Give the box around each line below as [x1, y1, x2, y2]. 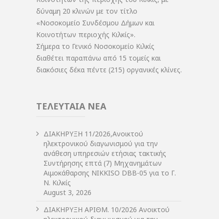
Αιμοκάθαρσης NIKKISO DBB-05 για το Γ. [44, 168, 176, 177]
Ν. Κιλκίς [44, 177, 71, 187]
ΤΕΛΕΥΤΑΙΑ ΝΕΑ [36, 100, 106, 112]
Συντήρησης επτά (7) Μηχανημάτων [44, 158, 162, 168]
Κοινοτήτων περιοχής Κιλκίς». [36, 29, 135, 39]
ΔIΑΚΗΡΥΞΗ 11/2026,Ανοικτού [44, 129, 143, 138]
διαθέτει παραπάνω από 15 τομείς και [36, 53, 161, 63]
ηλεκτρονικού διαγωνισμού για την [44, 138, 158, 148]
